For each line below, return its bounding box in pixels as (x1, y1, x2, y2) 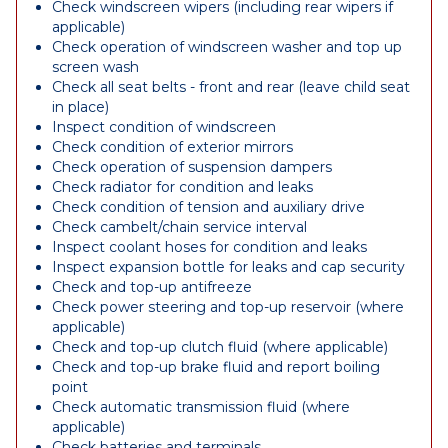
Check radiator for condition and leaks (52, 178, 313, 196)
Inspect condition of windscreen (52, 118, 276, 136)
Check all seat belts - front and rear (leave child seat (52, 78, 410, 96)
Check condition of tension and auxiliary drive (52, 198, 365, 216)
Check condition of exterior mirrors (52, 138, 293, 156)
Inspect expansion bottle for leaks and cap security (52, 258, 405, 276)
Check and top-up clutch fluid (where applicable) (52, 338, 388, 356)
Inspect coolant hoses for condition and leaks (52, 238, 367, 256)
